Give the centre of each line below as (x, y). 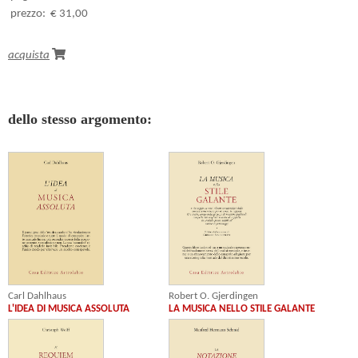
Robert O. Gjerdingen (214, 296)
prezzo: (28, 14)
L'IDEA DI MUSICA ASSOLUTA (69, 309)
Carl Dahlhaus (37, 296)
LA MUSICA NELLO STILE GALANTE (242, 309)
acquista (29, 55)
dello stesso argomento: (80, 119)
